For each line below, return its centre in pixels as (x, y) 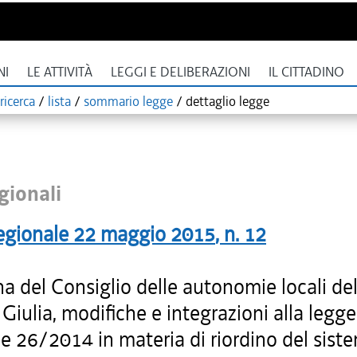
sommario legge (128, 101)
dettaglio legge (228, 101)
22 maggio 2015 (144, 234)
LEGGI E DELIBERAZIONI (180, 72)
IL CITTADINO (306, 72)
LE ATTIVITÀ (60, 72)
